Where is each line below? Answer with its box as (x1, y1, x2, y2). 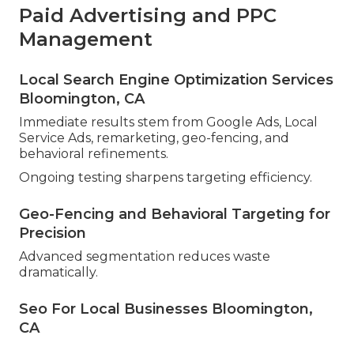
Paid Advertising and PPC (19, 4, 277, 28)
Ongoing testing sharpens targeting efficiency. (19, 170, 312, 186)
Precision (19, 224, 86, 243)
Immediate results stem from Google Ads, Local (19, 115, 318, 130)
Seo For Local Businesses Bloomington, (19, 300, 313, 318)
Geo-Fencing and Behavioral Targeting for (19, 205, 330, 224)
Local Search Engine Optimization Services (19, 71, 333, 89)
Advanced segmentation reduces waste (19, 249, 270, 265)
